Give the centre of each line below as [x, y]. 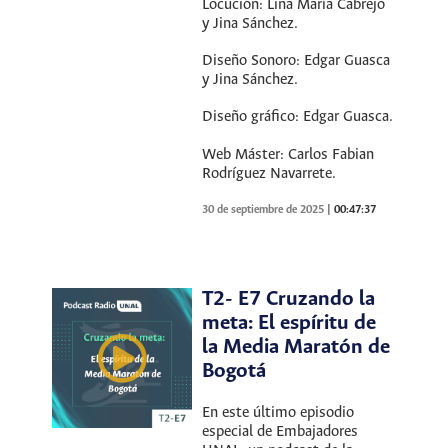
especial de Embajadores [280, 431]
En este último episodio [278, 412]
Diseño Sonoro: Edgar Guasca [296, 61]
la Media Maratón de [296, 347]
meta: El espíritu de [289, 323]
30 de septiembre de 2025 [265, 209]
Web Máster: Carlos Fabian [288, 154]
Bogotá [234, 371]
